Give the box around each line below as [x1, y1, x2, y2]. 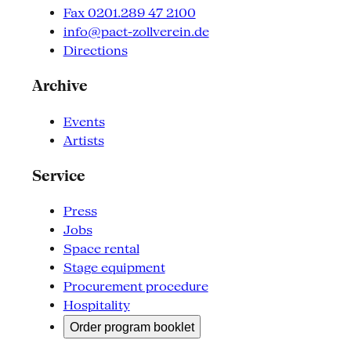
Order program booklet [69, 320, 194, 335]
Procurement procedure [63, 279, 208, 295]
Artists [63, 132, 104, 148]
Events [63, 114, 105, 129]
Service [31, 168, 85, 185]
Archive [31, 78, 88, 95]
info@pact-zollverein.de [63, 24, 209, 40]
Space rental [63, 241, 139, 257]
